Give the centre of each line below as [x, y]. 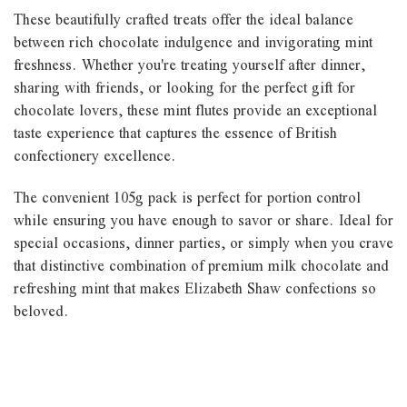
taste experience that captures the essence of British [175, 133]
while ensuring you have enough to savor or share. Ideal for [203, 220]
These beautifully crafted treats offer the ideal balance [184, 19]
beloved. [41, 311]
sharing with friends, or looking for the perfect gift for [184, 87]
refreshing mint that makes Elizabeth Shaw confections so [195, 288]
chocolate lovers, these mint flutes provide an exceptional [195, 110]
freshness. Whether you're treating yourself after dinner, [189, 65]
